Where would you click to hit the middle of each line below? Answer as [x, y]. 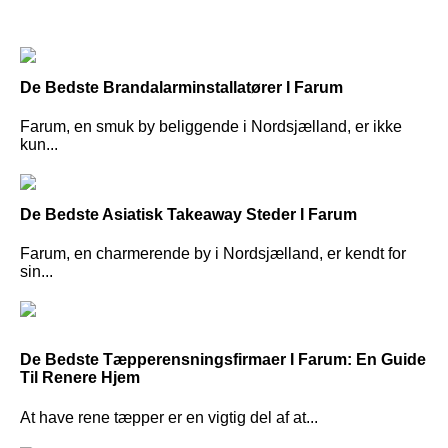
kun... [39, 145]
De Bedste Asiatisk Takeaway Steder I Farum [188, 215]
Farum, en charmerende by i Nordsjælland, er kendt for [213, 254]
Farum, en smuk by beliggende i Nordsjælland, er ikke [211, 127]
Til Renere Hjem [80, 378]
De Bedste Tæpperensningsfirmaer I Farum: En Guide [223, 360]
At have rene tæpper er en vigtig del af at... [169, 417]
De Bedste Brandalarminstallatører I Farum [181, 87]
